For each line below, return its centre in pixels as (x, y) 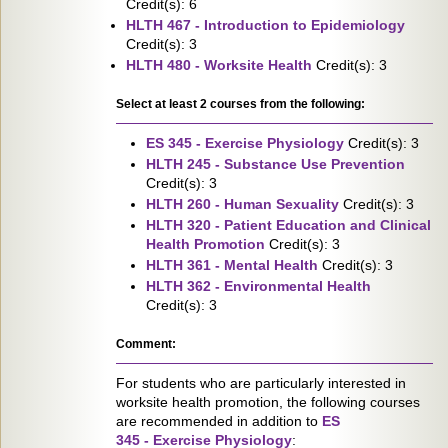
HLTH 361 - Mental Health (232, 265)
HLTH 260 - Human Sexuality (242, 204)
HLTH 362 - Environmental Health (258, 286)
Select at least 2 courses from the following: (240, 104)
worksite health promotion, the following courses (268, 402)
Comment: (146, 344)
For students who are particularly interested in (261, 383)
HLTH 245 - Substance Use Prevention (275, 164)
